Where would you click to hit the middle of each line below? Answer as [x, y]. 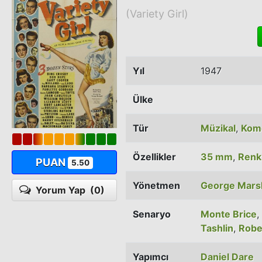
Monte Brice [229, 214]
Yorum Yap [63, 190]
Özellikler [154, 156]
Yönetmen [156, 185]
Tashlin [217, 228]
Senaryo [152, 214]
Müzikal [218, 128]
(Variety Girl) [157, 13]
